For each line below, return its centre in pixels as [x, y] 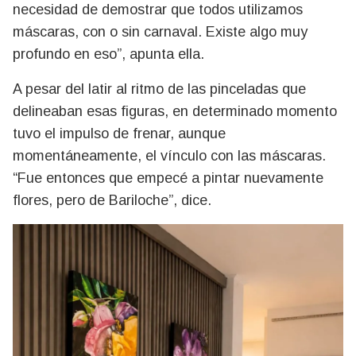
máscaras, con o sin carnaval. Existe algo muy [160, 31]
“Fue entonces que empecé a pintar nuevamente [168, 178]
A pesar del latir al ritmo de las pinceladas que [159, 89]
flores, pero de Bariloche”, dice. [112, 200]
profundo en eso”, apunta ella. [108, 54]
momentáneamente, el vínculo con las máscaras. [169, 155]
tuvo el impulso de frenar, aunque [119, 133]
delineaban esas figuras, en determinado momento [175, 111]
